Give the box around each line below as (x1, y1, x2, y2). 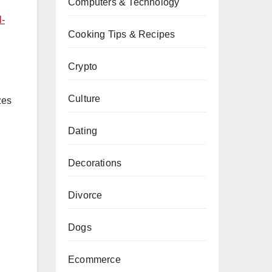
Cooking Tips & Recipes (68, 29, 175, 39)
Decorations (68, 158, 122, 168)
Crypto (68, 61, 98, 72)
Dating (68, 126, 98, 136)
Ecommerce (68, 254, 121, 265)
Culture (68, 93, 101, 104)
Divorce (68, 190, 103, 200)
